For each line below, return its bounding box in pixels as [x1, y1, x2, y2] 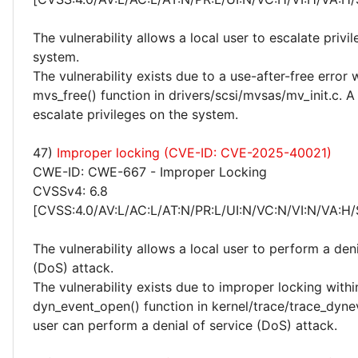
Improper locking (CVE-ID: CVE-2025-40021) [57, 145, 332, 161]
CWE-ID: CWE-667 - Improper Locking [33, 164, 267, 180]
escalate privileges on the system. [33, 106, 238, 122]
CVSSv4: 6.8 [33, 183, 108, 199]
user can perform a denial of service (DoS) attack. [33, 317, 337, 333]
